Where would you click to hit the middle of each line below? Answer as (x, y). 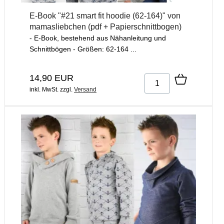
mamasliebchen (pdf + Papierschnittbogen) (105, 26)
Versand (85, 89)
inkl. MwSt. (44, 89)
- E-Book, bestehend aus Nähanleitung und (98, 38)
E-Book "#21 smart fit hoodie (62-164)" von (105, 15)
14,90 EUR (51, 78)
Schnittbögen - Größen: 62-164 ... (83, 49)
